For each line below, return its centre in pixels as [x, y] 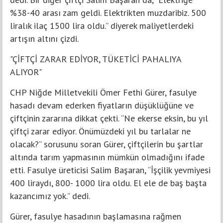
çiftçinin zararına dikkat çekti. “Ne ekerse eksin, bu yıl [109, 118]
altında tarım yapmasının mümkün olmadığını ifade [107, 157]
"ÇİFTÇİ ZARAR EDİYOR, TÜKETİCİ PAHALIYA [96, 59]
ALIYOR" [26, 72]
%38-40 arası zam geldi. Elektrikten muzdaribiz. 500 [108, 13]
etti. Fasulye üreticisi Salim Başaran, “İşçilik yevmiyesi [110, 170]
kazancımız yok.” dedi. [50, 196]
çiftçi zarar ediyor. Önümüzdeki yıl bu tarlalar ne [100, 131]
